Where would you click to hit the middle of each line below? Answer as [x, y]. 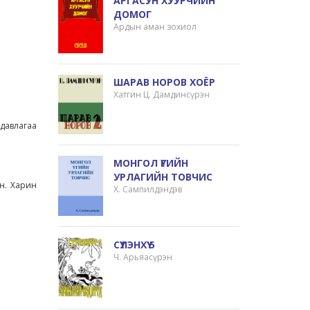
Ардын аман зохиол [155, 27]
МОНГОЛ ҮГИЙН [151, 163]
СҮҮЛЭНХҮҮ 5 [135, 245]
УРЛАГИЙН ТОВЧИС [163, 176]
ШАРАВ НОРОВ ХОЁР [165, 82]
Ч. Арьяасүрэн [143, 257]
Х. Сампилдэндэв [148, 189]
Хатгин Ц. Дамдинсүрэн [162, 95]
